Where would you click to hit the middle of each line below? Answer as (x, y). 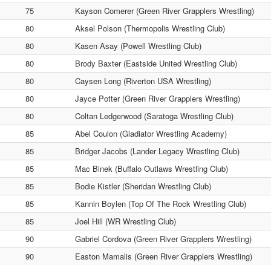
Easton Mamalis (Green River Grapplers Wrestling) (164, 256)
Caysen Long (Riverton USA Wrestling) (143, 81)
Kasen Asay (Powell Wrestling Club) (138, 46)
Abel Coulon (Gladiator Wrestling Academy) (151, 133)
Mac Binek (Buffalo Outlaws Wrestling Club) (152, 168)
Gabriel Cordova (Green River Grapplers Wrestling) (163, 239)
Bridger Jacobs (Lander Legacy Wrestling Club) (157, 151)
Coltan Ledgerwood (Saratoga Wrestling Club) (154, 116)
